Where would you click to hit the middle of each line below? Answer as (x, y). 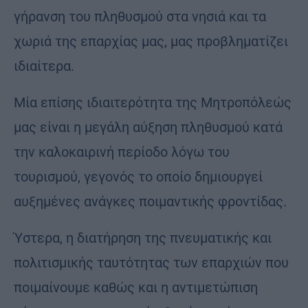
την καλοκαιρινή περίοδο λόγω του (122, 152)
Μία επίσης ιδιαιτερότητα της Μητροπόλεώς (153, 102)
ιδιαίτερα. (44, 66)
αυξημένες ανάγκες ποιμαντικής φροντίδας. (150, 201)
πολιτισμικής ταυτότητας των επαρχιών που (151, 262)
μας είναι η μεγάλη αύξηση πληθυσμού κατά (148, 127)
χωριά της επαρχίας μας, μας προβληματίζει (151, 41)
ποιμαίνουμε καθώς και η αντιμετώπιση (136, 287)
